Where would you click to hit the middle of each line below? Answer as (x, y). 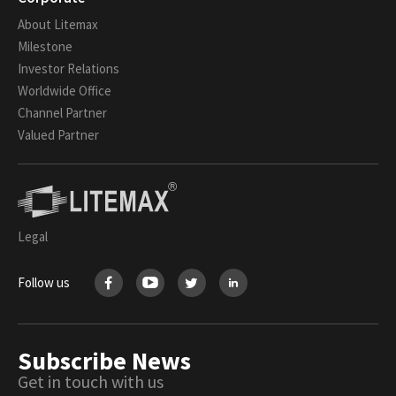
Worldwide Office (65, 91)
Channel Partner (62, 113)
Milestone (45, 46)
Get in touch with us (91, 381)
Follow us (44, 283)
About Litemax (58, 24)
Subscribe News (104, 360)
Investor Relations (69, 69)
